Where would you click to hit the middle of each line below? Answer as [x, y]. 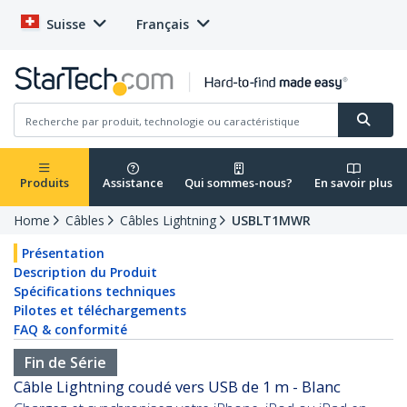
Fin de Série [65, 363]
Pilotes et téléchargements [100, 311]
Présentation [63, 253]
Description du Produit [85, 273]
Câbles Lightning [168, 221]
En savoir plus [353, 183]
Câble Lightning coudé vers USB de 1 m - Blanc [177, 387]
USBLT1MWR [271, 221]
